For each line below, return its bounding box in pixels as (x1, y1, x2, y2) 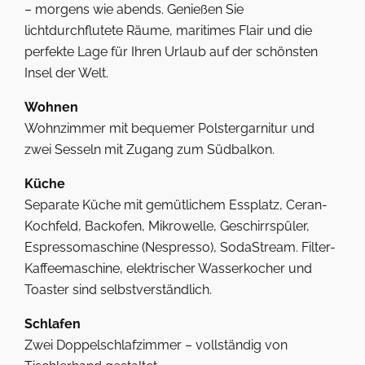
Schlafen (24, 316, 81, 332)
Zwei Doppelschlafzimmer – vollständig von (24, 337, 288, 353)
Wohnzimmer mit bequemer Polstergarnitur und (24, 121, 314, 136)
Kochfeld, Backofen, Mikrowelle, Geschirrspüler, (24, 218, 310, 234)
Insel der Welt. (24, 65, 108, 81)
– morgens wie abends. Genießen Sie (24, 2, 244, 17)
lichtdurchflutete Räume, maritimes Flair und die (24, 23, 312, 38)
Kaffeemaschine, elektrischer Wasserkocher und (24, 261, 312, 276)
